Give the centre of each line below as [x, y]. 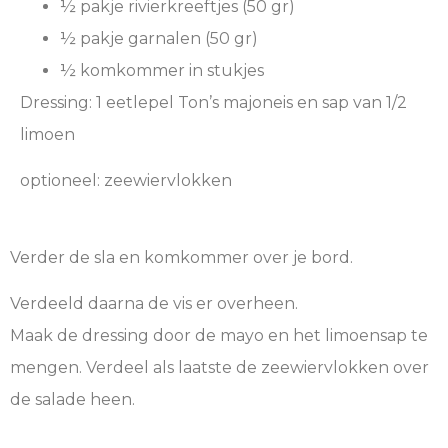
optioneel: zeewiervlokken [126, 181]
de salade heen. [72, 399]
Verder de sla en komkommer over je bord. [181, 257]
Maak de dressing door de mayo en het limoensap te [219, 335]
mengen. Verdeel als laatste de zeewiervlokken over [219, 367]
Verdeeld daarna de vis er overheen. [154, 303]
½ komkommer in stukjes [162, 70]
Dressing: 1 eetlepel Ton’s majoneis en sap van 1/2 [213, 102]
